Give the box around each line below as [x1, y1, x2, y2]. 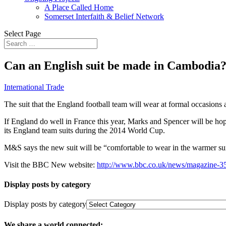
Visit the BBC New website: [4, 160, 97, 169]
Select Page [4, 29, 41, 38]
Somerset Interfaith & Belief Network [44, 12, 164, 21]
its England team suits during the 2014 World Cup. [4, 126, 165, 135]
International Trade [4, 82, 64, 91]
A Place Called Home [44, 3, 114, 12]
